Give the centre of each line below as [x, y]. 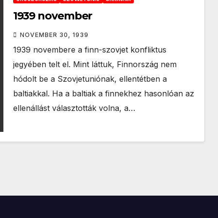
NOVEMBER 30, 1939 [54, 35]
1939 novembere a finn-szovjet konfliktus [90, 50]
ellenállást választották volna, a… [74, 108]
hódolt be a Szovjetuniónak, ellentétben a [90, 79]
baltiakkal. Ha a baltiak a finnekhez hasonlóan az [103, 93]
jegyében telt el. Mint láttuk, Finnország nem [95, 64]
